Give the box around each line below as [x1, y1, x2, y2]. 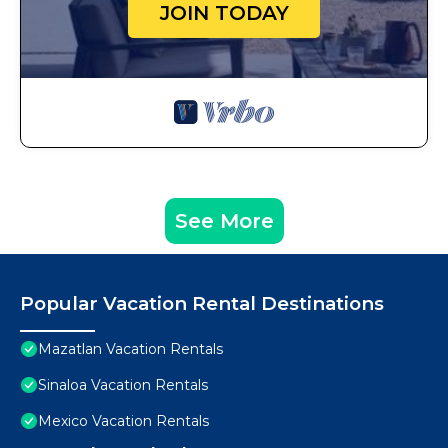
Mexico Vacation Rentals [38, 412, 209, 431]
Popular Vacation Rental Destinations [20, 292, 384, 316]
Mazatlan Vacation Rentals [38, 340, 223, 359]
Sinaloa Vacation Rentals [38, 376, 208, 395]
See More [174, 209, 274, 234]
